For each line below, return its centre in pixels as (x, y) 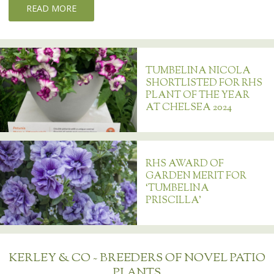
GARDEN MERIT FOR (196, 177)
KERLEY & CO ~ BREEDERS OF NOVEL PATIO (137, 259)
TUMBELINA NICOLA (198, 72)
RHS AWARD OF (185, 165)
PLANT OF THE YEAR (198, 96)
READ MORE (52, 8)
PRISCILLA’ (174, 201)
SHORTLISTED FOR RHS (204, 84)
